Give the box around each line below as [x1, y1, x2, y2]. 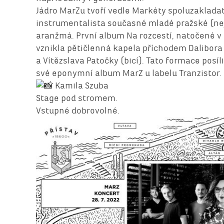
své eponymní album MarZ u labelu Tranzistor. [36, 67, 221, 78]
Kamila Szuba [53, 80, 108, 90]
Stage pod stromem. [36, 93, 117, 103]
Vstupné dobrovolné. [36, 105, 119, 116]
